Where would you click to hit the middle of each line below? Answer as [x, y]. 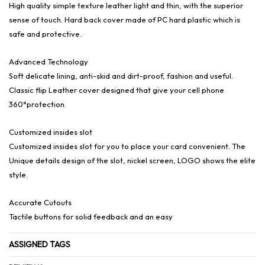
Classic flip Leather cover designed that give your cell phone [117, 90]
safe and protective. [45, 34]
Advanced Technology [49, 62]
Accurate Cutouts [40, 202]
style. [18, 174]
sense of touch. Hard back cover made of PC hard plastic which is [125, 20]
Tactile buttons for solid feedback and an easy [92, 216]
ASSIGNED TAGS [40, 244]
